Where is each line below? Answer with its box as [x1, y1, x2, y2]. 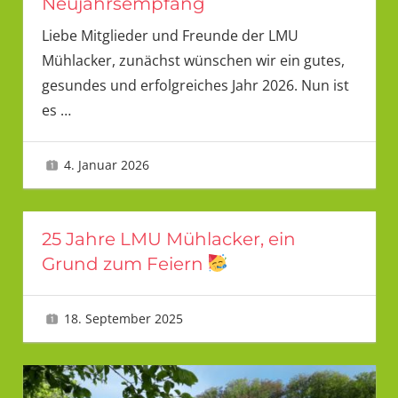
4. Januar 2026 [64, 156, 150, 174]
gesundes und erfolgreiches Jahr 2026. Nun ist [41, 76, 349, 96]
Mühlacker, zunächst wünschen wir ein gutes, [41, 51, 345, 71]
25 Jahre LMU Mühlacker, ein [41, 227, 296, 250]
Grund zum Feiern [41, 252, 208, 275]
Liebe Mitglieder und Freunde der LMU [41, 26, 298, 46]
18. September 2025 [64, 310, 184, 328]
